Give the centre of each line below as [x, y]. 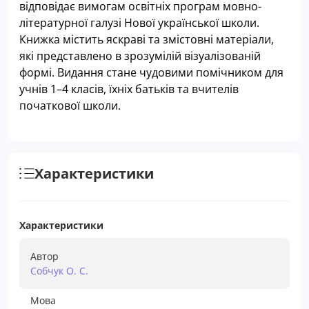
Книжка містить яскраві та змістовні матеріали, [147, 39]
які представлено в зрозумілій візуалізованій [140, 56]
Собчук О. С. [59, 270]
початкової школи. [70, 105]
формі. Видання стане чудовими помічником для [151, 72]
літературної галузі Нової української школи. [139, 22]
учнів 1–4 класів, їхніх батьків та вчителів [129, 89]
